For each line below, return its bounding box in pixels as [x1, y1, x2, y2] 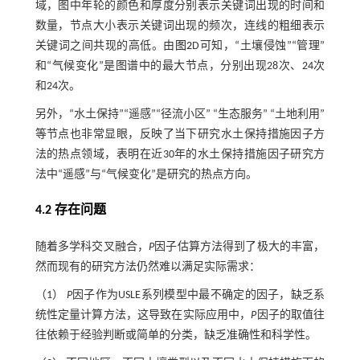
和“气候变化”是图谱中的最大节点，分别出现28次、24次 [35, 60, 325, 73]
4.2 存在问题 [35, 204, 106, 218]
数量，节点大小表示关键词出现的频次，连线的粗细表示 [35, 20, 325, 33]
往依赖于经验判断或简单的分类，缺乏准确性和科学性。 [35, 329, 317, 342]
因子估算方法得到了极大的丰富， [154, 241, 325, 254]
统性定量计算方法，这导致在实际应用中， [35, 309, 252, 322]
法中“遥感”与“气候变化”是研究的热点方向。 [35, 169, 257, 182]
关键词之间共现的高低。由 [35, 40, 175, 53]
